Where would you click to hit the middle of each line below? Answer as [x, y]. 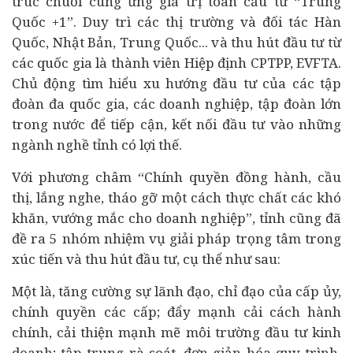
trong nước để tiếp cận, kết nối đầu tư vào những [176, 124]
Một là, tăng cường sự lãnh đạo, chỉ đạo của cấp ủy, [176, 291]
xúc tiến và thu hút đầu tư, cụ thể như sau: [146, 259]
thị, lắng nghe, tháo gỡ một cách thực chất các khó [176, 197]
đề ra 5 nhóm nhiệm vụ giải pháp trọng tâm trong [176, 238]
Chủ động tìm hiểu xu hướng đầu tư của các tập [176, 83]
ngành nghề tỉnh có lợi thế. [97, 145]
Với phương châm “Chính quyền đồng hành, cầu [176, 177]
